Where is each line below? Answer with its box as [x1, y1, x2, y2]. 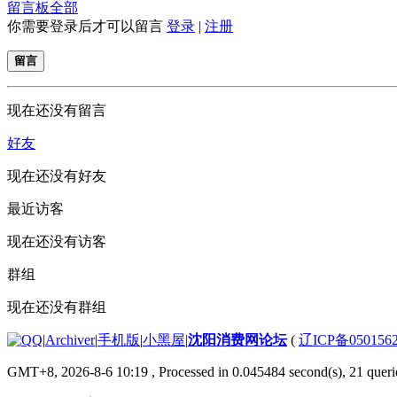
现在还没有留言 [7, 102, 106, 118]
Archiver [45, 331, 95, 347]
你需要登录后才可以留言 [7, 18, 167, 34]
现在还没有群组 [7, 299, 106, 315]
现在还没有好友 [7, 167, 106, 183]
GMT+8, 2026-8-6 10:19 [7, 363, 148, 379]
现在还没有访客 [7, 233, 106, 249]
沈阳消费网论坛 [188, 331, 287, 347]
